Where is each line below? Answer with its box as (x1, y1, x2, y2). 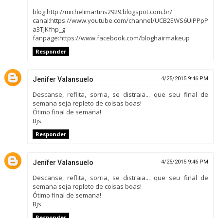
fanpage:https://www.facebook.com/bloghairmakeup (32, 33, 190, 42)
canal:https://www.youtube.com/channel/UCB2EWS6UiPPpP (32, 16, 208, 25)
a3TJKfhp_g (32, 24, 65, 34)
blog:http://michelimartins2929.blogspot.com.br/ (32, 7, 172, 16)
